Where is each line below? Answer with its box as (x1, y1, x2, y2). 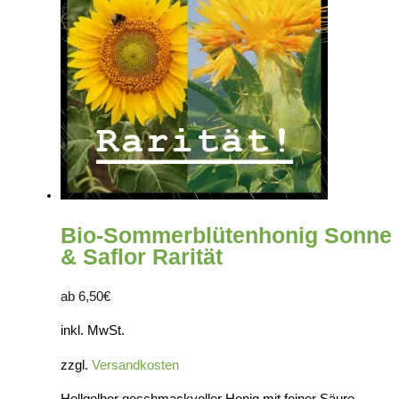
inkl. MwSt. (61, 323, 125, 338)
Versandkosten (92, 357, 179, 372)
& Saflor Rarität (61, 243, 223, 269)
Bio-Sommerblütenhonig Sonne (61, 222, 392, 248)
